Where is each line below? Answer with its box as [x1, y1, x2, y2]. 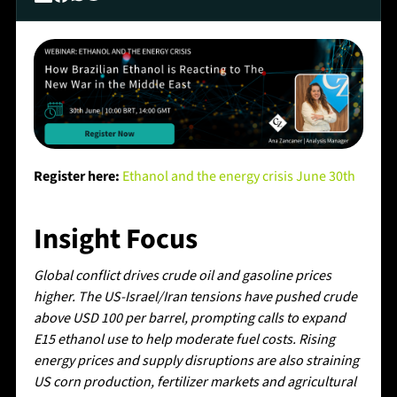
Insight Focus [33, 219, 198, 261]
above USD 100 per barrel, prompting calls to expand [33, 308, 346, 329]
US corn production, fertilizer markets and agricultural [33, 372, 356, 393]
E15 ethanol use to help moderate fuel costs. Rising [33, 330, 335, 350]
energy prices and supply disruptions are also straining [33, 351, 359, 371]
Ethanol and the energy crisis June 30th [121, 167, 355, 187]
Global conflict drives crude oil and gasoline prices [33, 266, 331, 286]
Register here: [33, 167, 120, 187]
